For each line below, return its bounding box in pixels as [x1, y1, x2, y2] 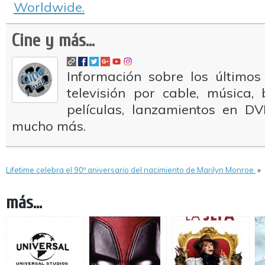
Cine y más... [12, 30, 95, 51]
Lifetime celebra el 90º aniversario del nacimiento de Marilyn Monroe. [6, 165, 256, 174]
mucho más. [12, 118, 86, 134]
